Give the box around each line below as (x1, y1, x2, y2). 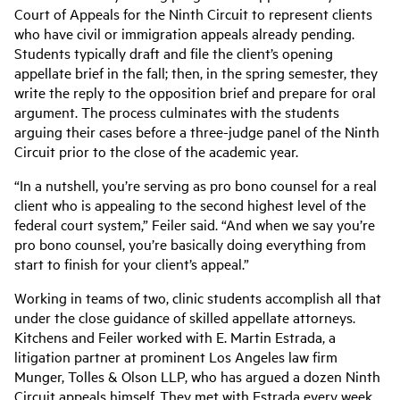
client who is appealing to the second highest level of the (14, 195, 366, 214)
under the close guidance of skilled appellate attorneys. (14, 307, 355, 327)
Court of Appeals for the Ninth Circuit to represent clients (14, 4, 372, 23)
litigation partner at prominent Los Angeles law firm (14, 346, 337, 366)
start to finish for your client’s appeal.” (14, 254, 249, 273)
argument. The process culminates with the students (14, 102, 339, 121)
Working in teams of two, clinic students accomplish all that (14, 287, 381, 307)
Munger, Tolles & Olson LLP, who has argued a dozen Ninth (14, 366, 380, 386)
